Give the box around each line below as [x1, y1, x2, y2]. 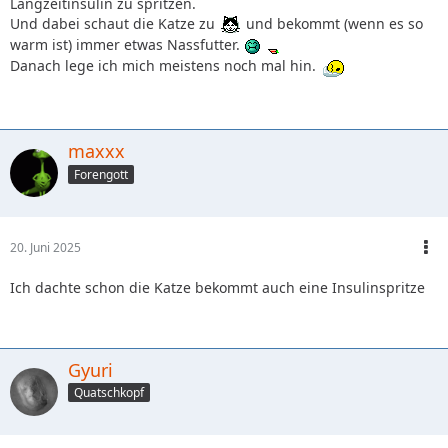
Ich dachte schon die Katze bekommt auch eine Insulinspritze [10, 277, 425, 297]
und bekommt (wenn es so [242, 13, 423, 33]
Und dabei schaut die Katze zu [10, 13, 219, 33]
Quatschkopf [74, 384, 144, 402]
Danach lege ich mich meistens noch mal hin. [10, 55, 320, 75]
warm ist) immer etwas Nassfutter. [10, 34, 244, 54]
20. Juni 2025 [10, 238, 81, 256]
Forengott [74, 165, 128, 183]
